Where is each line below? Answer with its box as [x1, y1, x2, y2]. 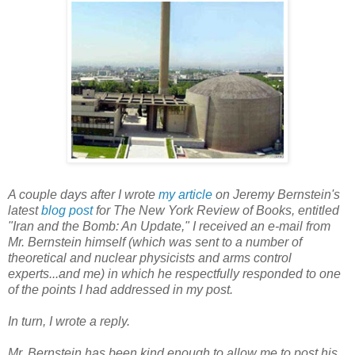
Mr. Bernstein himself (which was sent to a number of [8, 235, 302, 249]
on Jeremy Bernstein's [212, 187, 340, 201]
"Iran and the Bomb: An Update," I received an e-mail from [8, 219, 330, 233]
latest [8, 203, 41, 217]
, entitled [292, 203, 339, 217]
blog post [41, 203, 93, 217]
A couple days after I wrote [8, 187, 158, 201]
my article [158, 187, 212, 201]
